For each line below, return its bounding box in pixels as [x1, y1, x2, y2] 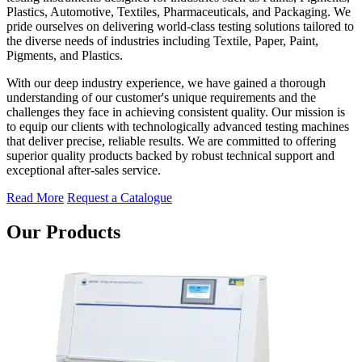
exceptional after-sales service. [6, 162, 161, 177]
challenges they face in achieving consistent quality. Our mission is [6, 104, 345, 119]
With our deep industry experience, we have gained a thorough [6, 75, 326, 90]
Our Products [6, 221, 120, 242]
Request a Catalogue [67, 190, 172, 204]
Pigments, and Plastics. [6, 48, 123, 62]
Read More [6, 190, 64, 204]
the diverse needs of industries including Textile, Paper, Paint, [6, 33, 318, 48]
